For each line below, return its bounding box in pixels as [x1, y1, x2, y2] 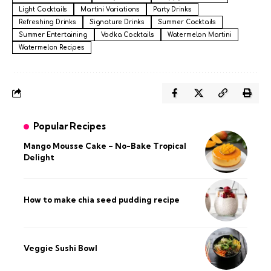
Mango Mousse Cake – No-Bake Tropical [24, 140, 186, 151]
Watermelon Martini [167, 31, 232, 38]
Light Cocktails [19, 5, 68, 13]
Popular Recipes [33, 120, 106, 132]
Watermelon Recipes [19, 44, 85, 51]
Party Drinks [153, 5, 192, 13]
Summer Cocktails [158, 18, 217, 25]
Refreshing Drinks [19, 18, 76, 25]
